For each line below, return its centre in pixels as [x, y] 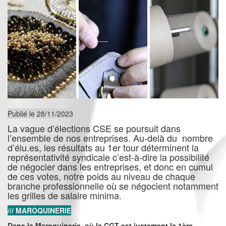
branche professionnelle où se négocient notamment [113, 186]
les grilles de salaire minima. [65, 195]
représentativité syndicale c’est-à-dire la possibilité [108, 157]
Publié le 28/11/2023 [40, 114]
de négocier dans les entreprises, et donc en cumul [110, 167]
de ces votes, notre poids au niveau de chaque [101, 176]
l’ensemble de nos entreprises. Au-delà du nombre [110, 138]
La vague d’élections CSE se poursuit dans [94, 128]
